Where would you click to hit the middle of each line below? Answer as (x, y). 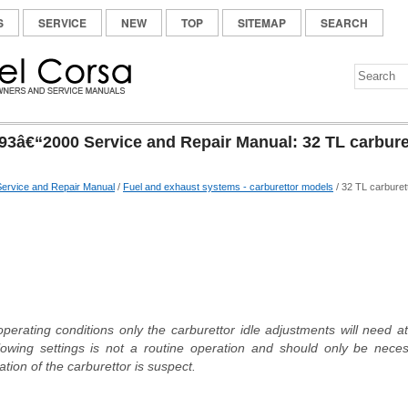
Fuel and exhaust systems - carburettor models (228, 187)
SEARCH (344, 23)
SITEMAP (262, 23)
